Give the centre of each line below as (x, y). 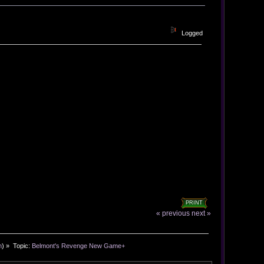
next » (202, 213)
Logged (192, 33)
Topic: (22, 245)
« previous (173, 213)
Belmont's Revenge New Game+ (78, 245)
